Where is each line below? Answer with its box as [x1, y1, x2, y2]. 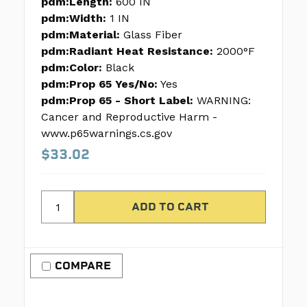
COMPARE [55, 259, 111, 273]
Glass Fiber [123, 28, 182, 42]
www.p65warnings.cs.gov [41, 127, 172, 140]
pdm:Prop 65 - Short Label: [41, 94, 193, 108]
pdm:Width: [41, 12, 106, 25]
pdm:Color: [41, 61, 102, 75]
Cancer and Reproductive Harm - [41, 110, 217, 124]
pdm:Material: [41, 28, 120, 42]
